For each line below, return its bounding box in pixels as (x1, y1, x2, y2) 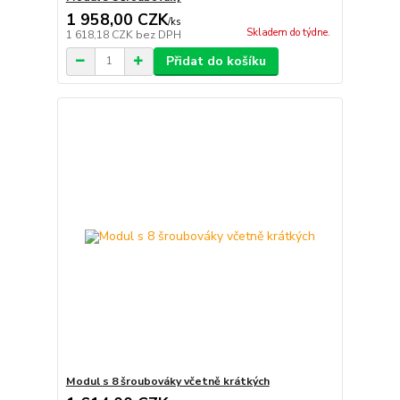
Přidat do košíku (165, 52, 266, 70)
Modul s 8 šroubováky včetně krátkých (65, 374, 270, 389)
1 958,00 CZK (65, 8, 168, 30)
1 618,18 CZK (65, 27, 136, 42)
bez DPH (135, 27, 181, 42)
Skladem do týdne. (246, 25, 330, 39)
